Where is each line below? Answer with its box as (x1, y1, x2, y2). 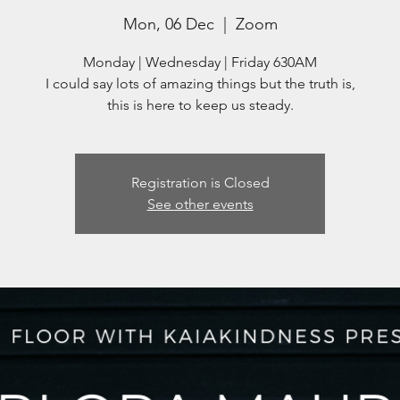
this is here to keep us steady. (106, 96, 294, 113)
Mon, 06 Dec (122, 13, 214, 34)
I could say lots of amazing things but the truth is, (45, 74, 355, 92)
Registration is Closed (130, 173, 270, 191)
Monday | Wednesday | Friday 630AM (83, 53, 317, 71)
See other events (146, 195, 254, 212)
